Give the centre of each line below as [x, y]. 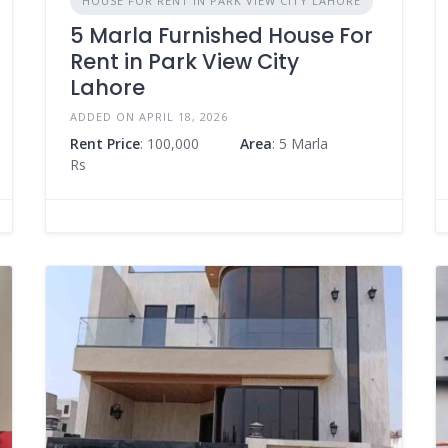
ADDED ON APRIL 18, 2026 [148, 116]
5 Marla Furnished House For [221, 35]
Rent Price [104, 143]
